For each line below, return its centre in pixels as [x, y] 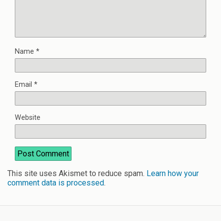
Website [28, 117]
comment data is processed [56, 183]
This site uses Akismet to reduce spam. [77, 173]
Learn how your [173, 173]
